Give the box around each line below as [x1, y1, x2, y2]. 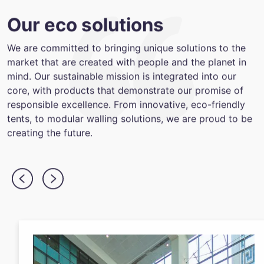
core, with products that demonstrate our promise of [7, 84, 243, 97]
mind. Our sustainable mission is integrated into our [7, 70, 236, 82]
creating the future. [7, 127, 93, 139]
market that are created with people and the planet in [7, 56, 246, 68]
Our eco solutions [7, 14, 164, 37]
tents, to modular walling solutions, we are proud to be [7, 113, 252, 125]
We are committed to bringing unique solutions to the [7, 42, 246, 54]
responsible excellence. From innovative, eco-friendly [7, 98, 245, 111]
